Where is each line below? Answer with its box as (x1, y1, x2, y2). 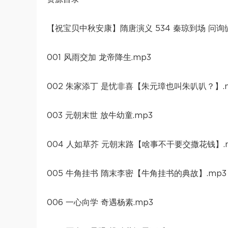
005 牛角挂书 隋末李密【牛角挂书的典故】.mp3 (47, 169, 226, 178)
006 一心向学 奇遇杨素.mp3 (47, 198, 153, 207)
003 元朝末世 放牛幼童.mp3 (47, 111, 153, 120)
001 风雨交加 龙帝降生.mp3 (47, 53, 151, 62)
